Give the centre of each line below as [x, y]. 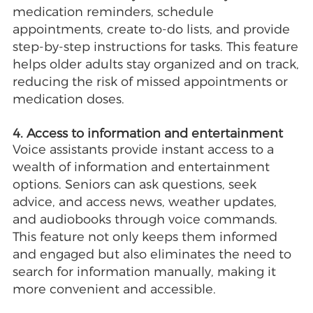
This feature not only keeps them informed [145, 237]
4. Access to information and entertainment [147, 134]
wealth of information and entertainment [141, 167]
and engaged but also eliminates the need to [152, 255]
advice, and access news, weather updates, [144, 202]
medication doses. [68, 100]
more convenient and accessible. [114, 290]
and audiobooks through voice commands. [145, 220]
